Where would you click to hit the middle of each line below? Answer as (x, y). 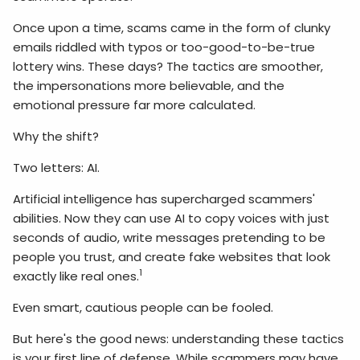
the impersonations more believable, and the (149, 86)
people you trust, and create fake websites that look (172, 257)
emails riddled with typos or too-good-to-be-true (164, 47)
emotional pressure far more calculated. (135, 105)
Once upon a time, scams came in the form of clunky (172, 28)
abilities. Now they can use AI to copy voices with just (172, 219)
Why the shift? (56, 137)
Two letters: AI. (57, 168)
